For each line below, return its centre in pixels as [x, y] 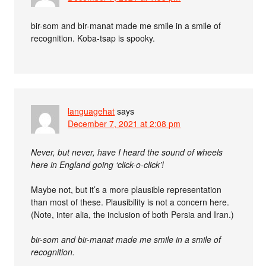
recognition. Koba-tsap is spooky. [93, 38]
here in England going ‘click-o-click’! [98, 164]
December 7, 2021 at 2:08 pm [124, 123]
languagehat [91, 111]
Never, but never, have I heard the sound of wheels [127, 152]
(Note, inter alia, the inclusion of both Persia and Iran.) [133, 214]
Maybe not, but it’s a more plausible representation [126, 189]
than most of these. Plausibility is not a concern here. [130, 202]
